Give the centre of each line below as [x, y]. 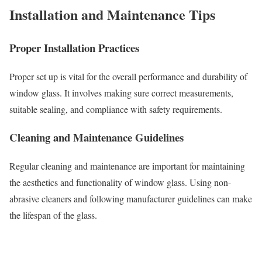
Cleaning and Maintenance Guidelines [96, 137]
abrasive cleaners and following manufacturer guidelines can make [131, 199]
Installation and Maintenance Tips [112, 15]
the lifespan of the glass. [53, 215]
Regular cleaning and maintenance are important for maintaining [127, 166]
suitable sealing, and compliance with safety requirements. [116, 109]
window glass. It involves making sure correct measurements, [121, 92]
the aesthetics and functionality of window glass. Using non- [120, 182]
